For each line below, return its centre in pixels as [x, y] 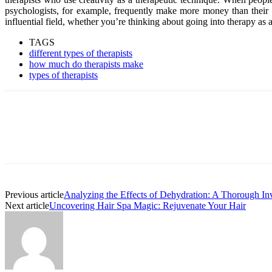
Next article [27, 205]
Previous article [34, 194]
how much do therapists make [86, 64]
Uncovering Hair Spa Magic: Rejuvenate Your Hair [148, 205]
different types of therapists [81, 53]
